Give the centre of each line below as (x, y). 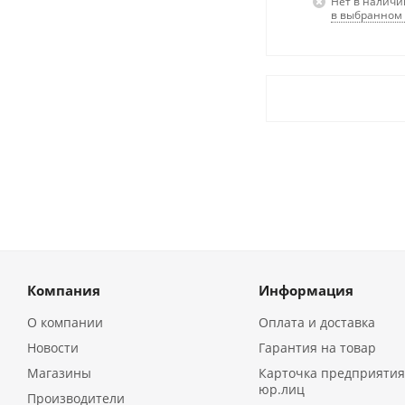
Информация (306, 291)
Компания (64, 291)
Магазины (59, 373)
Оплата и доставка (316, 323)
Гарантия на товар (317, 348)
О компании (65, 323)
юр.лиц (281, 390)
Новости (53, 348)
